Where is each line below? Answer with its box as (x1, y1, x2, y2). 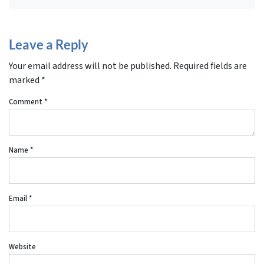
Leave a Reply (9, 36, 88, 52)
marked (9, 73, 41, 87)
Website (9, 241, 36, 252)
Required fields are (173, 59, 247, 72)
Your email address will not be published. (9, 59, 171, 72)
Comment (9, 96, 44, 107)
